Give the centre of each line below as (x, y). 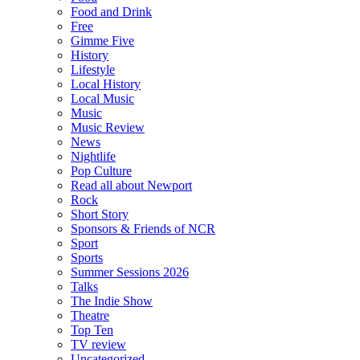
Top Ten (92, 330)
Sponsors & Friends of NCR (143, 229)
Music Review (108, 128)
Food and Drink (111, 12)
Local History (106, 84)
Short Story (100, 215)
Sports (87, 258)
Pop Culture (101, 171)
